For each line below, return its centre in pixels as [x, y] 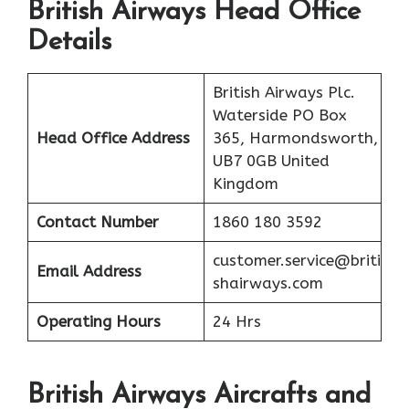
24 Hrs [236, 322]
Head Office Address [113, 138]
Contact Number [97, 222]
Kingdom [245, 184]
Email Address [89, 272]
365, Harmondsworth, [295, 138]
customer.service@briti [296, 261]
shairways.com [267, 283]
